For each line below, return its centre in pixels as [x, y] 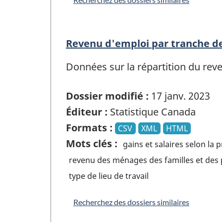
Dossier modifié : [107, 96]
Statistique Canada [152, 111]
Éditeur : [87, 111]
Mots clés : [92, 143]
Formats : [89, 127]
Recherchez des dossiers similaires [131, 202]
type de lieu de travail [109, 176]
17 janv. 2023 [179, 96]
